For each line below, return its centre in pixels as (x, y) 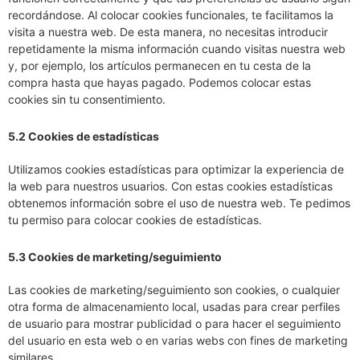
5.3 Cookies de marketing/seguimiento (115, 257)
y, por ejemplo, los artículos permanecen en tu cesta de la (160, 65)
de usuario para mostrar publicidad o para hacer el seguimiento (174, 323)
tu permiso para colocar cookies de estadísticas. (135, 220)
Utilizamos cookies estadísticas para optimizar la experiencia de (176, 169)
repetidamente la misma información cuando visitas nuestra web (177, 49)
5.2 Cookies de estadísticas (84, 136)
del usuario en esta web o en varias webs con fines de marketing (178, 340)
